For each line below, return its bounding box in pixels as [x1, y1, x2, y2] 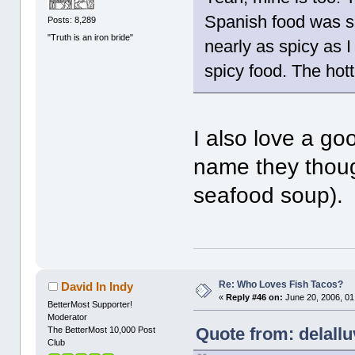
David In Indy [60, 280, 133, 294]
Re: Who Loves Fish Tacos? [219, 279, 344, 291]
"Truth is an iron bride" [48, 32, 134, 42]
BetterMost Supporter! [48, 300, 133, 310]
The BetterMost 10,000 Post [48, 325, 156, 335]
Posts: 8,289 [48, 15, 97, 25]
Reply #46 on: [226, 292, 284, 303]
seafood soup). [193, 182, 344, 208]
